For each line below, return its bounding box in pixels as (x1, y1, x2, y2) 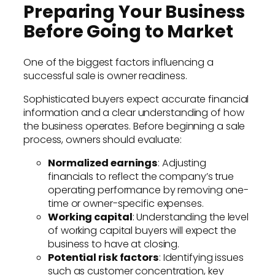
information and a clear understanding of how (23, 106, 244, 120)
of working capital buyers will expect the (48, 223, 236, 238)
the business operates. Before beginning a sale (23, 119, 246, 134)
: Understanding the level (132, 210, 249, 225)
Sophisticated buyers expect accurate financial (23, 92, 249, 107)
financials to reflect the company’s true (48, 169, 234, 184)
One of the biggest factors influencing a (23, 55, 214, 69)
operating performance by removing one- (48, 183, 249, 198)
